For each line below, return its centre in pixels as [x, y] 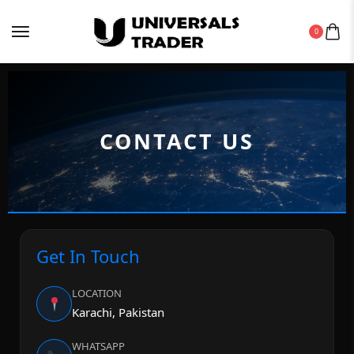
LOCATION [97, 293]
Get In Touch [88, 256]
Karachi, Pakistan [118, 312]
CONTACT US [177, 141]
